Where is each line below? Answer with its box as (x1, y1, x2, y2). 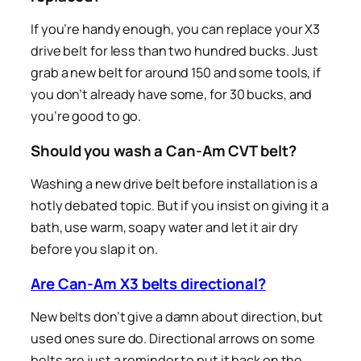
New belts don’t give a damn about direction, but (31, 308, 324, 326)
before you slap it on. (31, 240, 158, 259)
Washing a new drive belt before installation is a (31, 175, 318, 193)
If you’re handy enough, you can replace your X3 (31, 20, 321, 39)
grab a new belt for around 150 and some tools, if (31, 64, 322, 82)
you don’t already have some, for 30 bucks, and (31, 85, 313, 104)
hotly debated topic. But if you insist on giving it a (31, 197, 329, 215)
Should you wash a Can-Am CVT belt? (31, 139, 297, 161)
